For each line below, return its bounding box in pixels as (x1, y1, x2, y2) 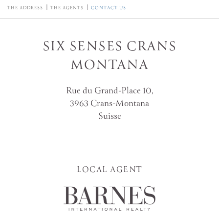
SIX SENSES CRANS (42, 37, 177, 58)
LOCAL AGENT (77, 164, 142, 177)
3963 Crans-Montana (70, 97, 149, 111)
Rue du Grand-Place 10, (66, 84, 153, 99)
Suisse (98, 109, 121, 124)
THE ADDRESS (7, 5, 43, 12)
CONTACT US (91, 5, 126, 12)
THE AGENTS (50, 5, 84, 12)
